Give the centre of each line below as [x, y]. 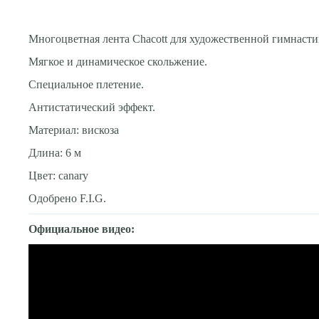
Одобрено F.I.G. [67, 198]
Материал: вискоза [74, 130]
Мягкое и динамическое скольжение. [118, 61]
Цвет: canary [58, 175]
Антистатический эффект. [92, 107]
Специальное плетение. [86, 84]
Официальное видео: [82, 229]
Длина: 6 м [55, 152]
